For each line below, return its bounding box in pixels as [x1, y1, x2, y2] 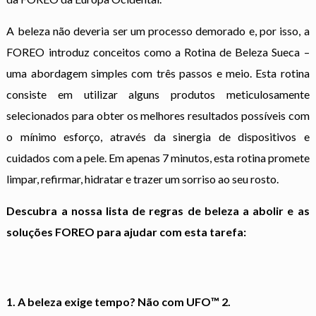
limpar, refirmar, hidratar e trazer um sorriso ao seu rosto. [6, 172, 279, 186]
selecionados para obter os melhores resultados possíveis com [6, 109, 310, 122]
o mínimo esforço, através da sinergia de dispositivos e [6, 130, 310, 143]
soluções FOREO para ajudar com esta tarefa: [6, 225, 247, 238]
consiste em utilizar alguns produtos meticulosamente [6, 87, 310, 101]
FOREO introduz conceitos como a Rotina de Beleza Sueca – [6, 45, 310, 59]
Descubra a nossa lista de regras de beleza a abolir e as [6, 204, 310, 217]
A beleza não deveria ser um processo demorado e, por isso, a [6, 24, 310, 37]
